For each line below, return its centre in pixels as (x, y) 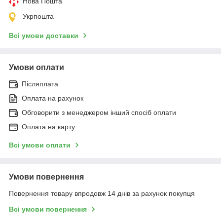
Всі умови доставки (44, 35)
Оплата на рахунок (53, 98)
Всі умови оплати (40, 145)
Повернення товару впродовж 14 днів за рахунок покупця (102, 193)
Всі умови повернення (48, 209)
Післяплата (40, 84)
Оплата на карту (48, 127)
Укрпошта (38, 16)
